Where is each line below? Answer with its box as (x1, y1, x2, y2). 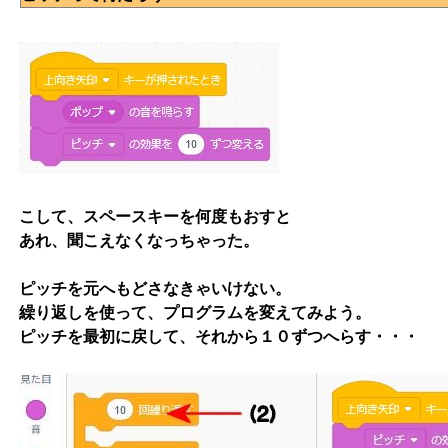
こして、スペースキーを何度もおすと (19, 208, 291, 225)
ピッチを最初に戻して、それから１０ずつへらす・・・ (19, 328, 419, 345)
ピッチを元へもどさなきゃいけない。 (19, 280, 291, 297)
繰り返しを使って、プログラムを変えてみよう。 (19, 304, 371, 321)
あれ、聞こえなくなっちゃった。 (19, 232, 259, 249)
